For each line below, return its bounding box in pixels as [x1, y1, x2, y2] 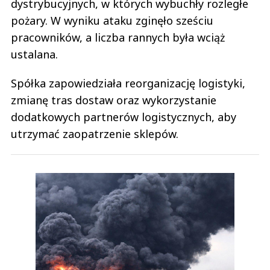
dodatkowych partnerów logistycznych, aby [11, 110, 236, 125]
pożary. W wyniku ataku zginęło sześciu [11, 13, 213, 28]
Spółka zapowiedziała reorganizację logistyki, [11, 76, 245, 91]
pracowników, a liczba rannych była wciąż [11, 30, 225, 45]
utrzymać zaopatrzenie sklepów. [11, 127, 178, 142]
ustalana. [11, 47, 58, 62]
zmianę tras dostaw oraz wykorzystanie [11, 93, 216, 108]
